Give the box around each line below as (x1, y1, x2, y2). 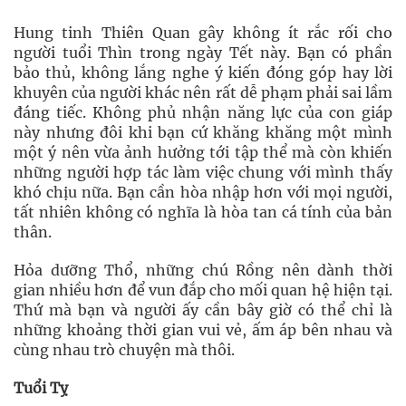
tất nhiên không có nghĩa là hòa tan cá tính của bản (14, 203, 392, 221)
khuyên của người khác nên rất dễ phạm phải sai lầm (14, 83, 392, 101)
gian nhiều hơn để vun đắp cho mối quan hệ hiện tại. (14, 281, 392, 299)
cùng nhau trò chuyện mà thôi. (14, 341, 235, 359)
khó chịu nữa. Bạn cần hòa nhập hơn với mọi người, (14, 183, 392, 201)
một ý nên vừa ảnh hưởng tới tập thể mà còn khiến (14, 143, 392, 161)
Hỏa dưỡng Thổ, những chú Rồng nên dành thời (14, 261, 392, 279)
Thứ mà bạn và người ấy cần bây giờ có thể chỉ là (14, 301, 392, 319)
